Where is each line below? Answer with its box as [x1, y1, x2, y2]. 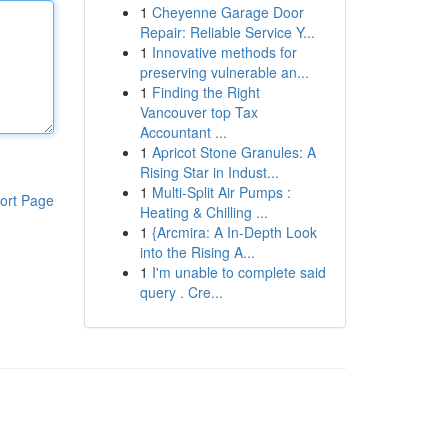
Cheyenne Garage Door [151, 2, 304, 22]
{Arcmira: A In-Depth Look [151, 222, 317, 242]
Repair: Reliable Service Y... [139, 22, 315, 42]
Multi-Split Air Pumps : [151, 182, 291, 202]
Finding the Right [151, 82, 260, 102]
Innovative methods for [151, 42, 297, 62]
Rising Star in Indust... [139, 162, 279, 182]
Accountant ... [139, 122, 227, 142]
